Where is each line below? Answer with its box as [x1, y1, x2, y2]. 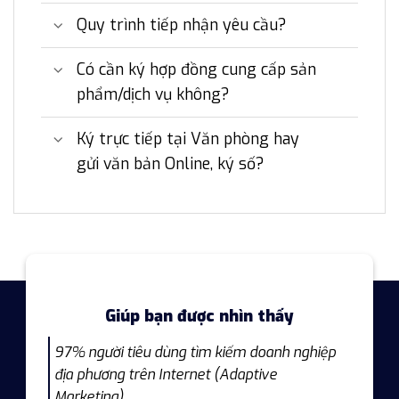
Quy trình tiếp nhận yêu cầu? [77, 14, 287, 37]
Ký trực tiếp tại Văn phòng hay [77, 128, 300, 151]
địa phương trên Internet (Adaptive [53, 364, 277, 384]
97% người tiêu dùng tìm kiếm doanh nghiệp [53, 342, 336, 362]
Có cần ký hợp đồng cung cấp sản [77, 59, 317, 81]
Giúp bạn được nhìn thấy [104, 305, 294, 327]
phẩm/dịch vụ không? [77, 84, 230, 106]
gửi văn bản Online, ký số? [77, 153, 265, 175]
